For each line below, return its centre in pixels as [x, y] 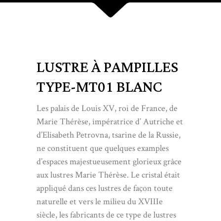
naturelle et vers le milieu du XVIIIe [100, 202]
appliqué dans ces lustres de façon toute [105, 188]
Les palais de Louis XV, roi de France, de [107, 108]
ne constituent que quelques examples [103, 148]
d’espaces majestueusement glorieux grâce [109, 162]
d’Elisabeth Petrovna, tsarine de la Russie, [109, 135]
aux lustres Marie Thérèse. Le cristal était [108, 175]
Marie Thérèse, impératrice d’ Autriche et [110, 122]
